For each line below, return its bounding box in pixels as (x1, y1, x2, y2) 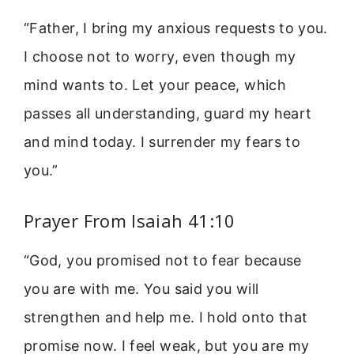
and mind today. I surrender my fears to (24, 133, 301, 150)
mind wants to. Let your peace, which (24, 76, 286, 93)
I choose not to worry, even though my (24, 47, 296, 65)
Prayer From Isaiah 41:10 (24, 209, 235, 233)
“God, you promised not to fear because (24, 252, 302, 269)
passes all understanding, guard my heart (24, 104, 312, 122)
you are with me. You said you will (24, 281, 259, 298)
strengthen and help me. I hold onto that (24, 309, 308, 326)
